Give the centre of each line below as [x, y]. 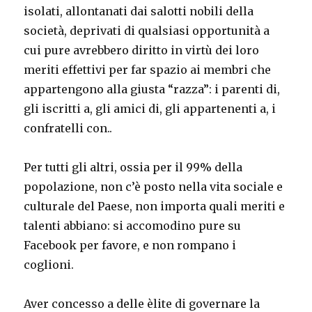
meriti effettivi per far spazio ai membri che [148, 69]
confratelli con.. [68, 128]
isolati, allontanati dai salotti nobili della [139, 11]
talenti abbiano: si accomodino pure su [133, 225]
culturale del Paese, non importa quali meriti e [155, 206]
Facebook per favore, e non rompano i [130, 245]
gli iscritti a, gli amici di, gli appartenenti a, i [150, 108]
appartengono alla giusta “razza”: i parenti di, [152, 89]
